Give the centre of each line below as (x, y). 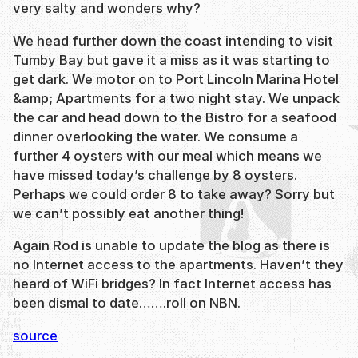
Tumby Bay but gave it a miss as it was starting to (171, 60)
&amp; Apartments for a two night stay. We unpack (176, 98)
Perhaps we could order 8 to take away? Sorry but (174, 194)
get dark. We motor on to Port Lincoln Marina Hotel (176, 79)
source (35, 335)
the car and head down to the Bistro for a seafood (175, 117)
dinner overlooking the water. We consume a (155, 136)
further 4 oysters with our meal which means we (167, 155)
